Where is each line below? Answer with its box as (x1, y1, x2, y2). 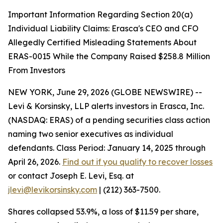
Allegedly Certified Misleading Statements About (8, 37, 197, 47)
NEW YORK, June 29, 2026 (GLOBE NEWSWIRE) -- (8, 87, 202, 97)
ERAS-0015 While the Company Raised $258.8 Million (8, 51, 210, 61)
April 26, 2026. (8, 157, 62, 167)
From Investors (8, 65, 65, 75)
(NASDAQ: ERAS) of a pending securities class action (8, 115, 210, 125)
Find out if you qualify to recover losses (62, 157, 213, 167)
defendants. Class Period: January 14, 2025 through (8, 143, 206, 153)
